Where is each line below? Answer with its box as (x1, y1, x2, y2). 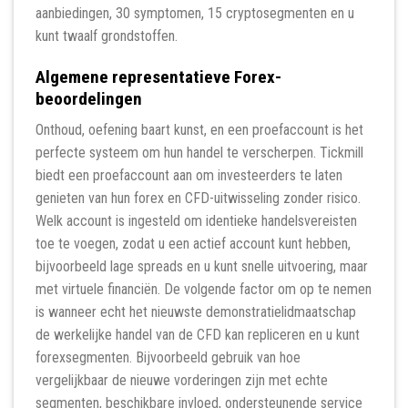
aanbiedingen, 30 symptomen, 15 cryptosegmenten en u (36, 4, 354, 22)
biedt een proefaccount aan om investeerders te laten (36, 167, 342, 185)
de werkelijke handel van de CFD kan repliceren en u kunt (36, 326, 360, 344)
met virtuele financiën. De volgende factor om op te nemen (36, 280, 372, 299)
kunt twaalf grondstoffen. (36, 26, 178, 45)
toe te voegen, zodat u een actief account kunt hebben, (36, 235, 351, 253)
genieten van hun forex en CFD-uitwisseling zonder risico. (36, 189, 361, 208)
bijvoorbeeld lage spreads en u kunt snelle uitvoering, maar (36, 258, 368, 276)
